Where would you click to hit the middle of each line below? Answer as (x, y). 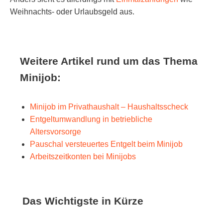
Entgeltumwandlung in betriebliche (91, 119)
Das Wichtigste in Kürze (83, 201)
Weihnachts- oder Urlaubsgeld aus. (72, 12)
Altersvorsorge (56, 132)
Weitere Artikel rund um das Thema (109, 61)
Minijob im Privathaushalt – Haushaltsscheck (109, 107)
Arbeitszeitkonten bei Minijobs (83, 157)
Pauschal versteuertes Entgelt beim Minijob (106, 144)
